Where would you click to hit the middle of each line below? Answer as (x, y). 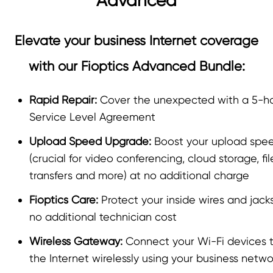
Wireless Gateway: (76, 241)
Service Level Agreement (92, 116)
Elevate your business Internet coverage (136, 40)
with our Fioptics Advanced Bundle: (136, 66)
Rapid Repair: (63, 99)
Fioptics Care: (64, 199)
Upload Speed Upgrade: (90, 141)
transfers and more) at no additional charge (139, 175)
